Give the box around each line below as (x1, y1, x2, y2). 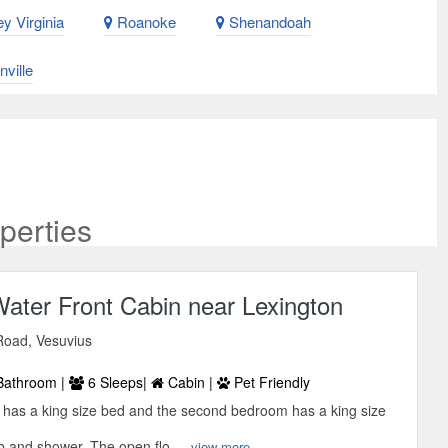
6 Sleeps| (84, 372, 152, 393)
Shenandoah (225, 11, 311, 33)
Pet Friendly (230, 372, 311, 393)
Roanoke (113, 11, 176, 33)
